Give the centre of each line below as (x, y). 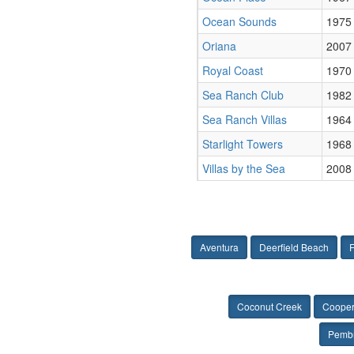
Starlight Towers (243, 144)
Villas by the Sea (244, 168)
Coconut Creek (269, 306)
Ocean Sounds (239, 21)
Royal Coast (233, 70)
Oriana (219, 46)
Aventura (219, 247)
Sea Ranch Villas (245, 119)
